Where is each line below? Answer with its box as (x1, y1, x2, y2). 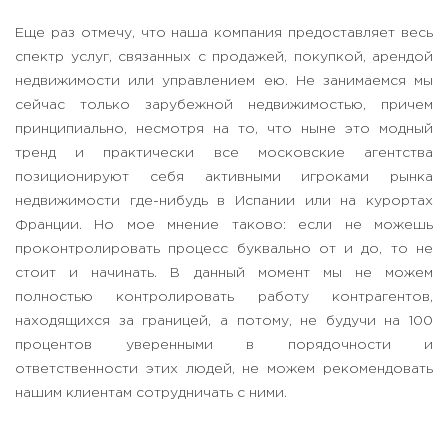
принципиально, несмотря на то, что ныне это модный (15, 123, 433, 136)
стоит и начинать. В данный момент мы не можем (15, 267, 433, 280)
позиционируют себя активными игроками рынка (15, 171, 433, 184)
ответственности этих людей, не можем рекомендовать (15, 363, 433, 376)
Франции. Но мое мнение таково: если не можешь (15, 219, 433, 232)
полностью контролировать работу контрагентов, (15, 291, 433, 304)
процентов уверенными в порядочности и (15, 339, 433, 352)
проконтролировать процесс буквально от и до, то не (15, 243, 433, 256)
